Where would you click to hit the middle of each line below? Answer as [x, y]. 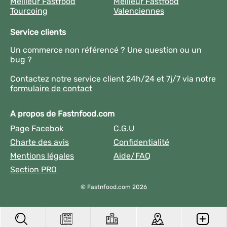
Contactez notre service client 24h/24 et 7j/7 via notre [113, 79]
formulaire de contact [51, 88]
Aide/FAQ [132, 156]
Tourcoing [29, 11]
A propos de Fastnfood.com [62, 114]
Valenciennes [139, 11]
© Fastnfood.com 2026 [113, 187]
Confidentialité [141, 142]
